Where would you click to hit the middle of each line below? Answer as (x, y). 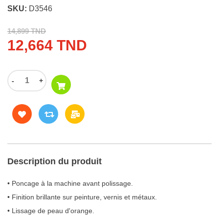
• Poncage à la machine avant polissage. (70, 183)
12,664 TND (47, 45)
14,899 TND (27, 31)
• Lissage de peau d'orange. (51, 210)
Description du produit (55, 161)
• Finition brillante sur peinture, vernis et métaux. (82, 197)
